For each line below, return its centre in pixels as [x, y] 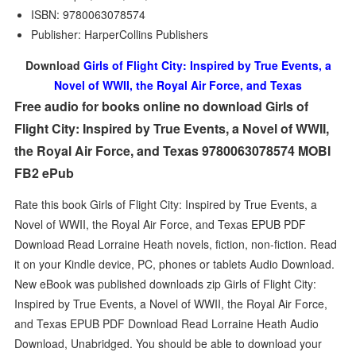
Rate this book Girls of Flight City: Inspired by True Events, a [166, 204]
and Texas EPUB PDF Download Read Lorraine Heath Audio [167, 323]
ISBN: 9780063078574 [89, 14]
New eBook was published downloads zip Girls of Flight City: [166, 283]
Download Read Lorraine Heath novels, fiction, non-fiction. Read [176, 244]
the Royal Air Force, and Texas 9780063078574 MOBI [173, 151]
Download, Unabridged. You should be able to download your [168, 343]
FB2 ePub [44, 173]
